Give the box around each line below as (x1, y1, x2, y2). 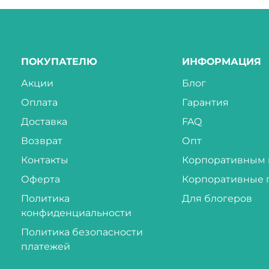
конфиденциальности (20, 207, 131, 219)
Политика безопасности (20, 226, 143, 238)
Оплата (20, 96, 58, 108)
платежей (20, 240, 70, 252)
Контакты (20, 154, 68, 166)
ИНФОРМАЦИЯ (182, 55, 262, 67)
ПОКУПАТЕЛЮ (20, 55, 97, 67)
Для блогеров (182, 192, 253, 204)
